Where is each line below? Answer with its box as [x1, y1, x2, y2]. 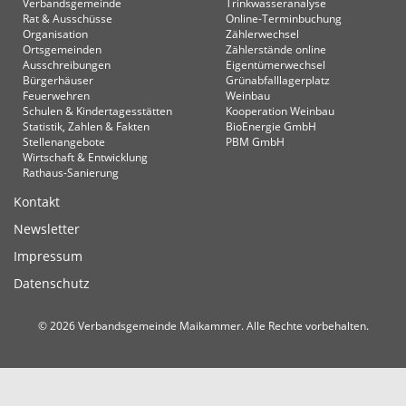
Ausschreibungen [23, 57, 111, 72]
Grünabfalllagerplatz [226, 72, 330, 87]
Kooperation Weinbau [226, 103, 334, 118]
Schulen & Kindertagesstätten [23, 103, 172, 118]
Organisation [23, 26, 88, 41]
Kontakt [14, 193, 60, 210]
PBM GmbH [226, 134, 285, 149]
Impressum [14, 247, 82, 265]
